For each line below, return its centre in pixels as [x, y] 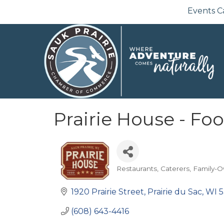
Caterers [175, 168]
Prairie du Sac [175, 191]
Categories [137, 175]
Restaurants [137, 168]
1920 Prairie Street [107, 191]
